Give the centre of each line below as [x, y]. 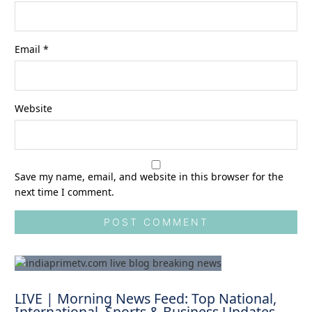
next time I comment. [65, 192]
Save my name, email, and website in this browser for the [149, 177]
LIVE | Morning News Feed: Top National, [146, 299]
